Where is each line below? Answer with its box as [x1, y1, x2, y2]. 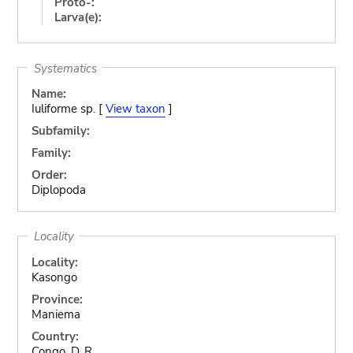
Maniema [31, 306, 80, 322]
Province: [31, 291, 83, 307]
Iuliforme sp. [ [31, 101, 106, 117]
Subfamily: [31, 123, 90, 139]
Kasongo [31, 269, 77, 285]
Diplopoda [31, 182, 86, 198]
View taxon [105, 101, 165, 117]
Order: [31, 167, 67, 183]
